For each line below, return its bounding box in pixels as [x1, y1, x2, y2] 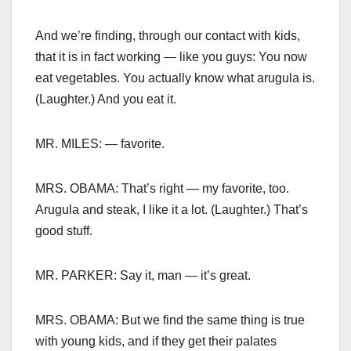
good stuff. [35, 224, 92, 238]
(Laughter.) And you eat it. [35, 92, 176, 107]
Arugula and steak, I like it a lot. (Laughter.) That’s [35, 203, 308, 217]
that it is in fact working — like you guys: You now [35, 50, 307, 64]
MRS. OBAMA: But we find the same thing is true [35, 313, 305, 327]
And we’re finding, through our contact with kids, [35, 29, 300, 43]
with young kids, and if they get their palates [35, 335, 277, 349]
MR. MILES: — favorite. [35, 137, 165, 151]
